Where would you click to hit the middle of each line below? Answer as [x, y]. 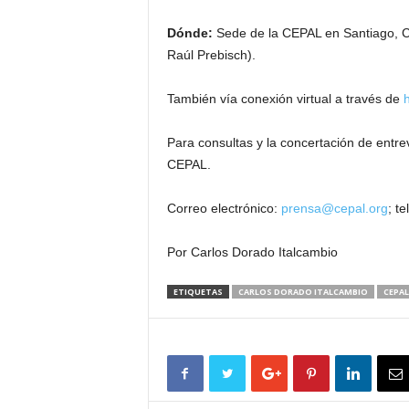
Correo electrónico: [224, 208]
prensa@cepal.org [334, 208]
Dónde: [189, 33]
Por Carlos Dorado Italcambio [252, 252]
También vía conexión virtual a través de [285, 99]
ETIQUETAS [198, 292]
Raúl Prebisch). [211, 55]
